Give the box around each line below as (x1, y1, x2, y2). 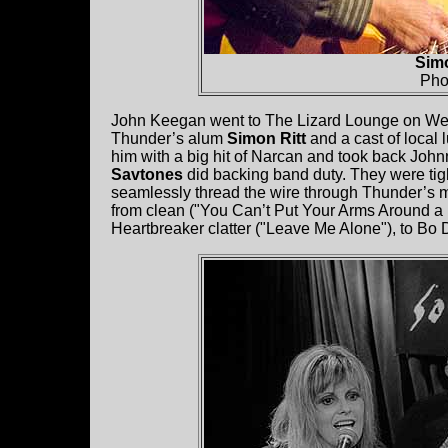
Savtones (111, 166, 183, 184)
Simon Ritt (227, 130, 310, 148)
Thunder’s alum (111, 130, 227, 148)
